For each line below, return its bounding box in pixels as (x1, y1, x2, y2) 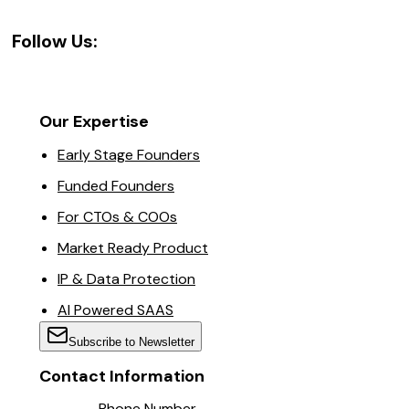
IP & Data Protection (58, 269, 195, 289)
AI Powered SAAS (58, 300, 173, 320)
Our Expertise (39, 110, 149, 133)
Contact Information (39, 365, 204, 388)
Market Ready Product (58, 238, 208, 258)
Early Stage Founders (58, 145, 200, 165)
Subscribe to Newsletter (68, 335, 194, 350)
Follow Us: (12, 29, 98, 54)
